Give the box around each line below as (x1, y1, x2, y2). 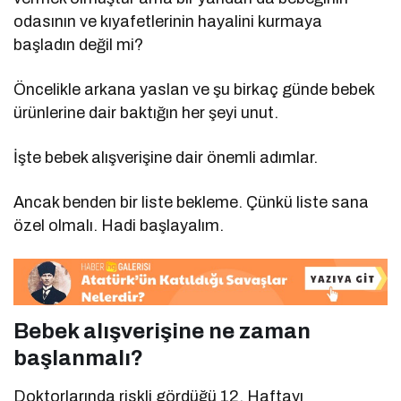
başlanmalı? (13, 346, 143, 371)
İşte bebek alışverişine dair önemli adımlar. (13, 148, 319, 166)
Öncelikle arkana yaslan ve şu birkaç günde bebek (13, 80, 375, 98)
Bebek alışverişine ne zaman (13, 320, 311, 344)
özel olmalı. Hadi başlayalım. (13, 216, 225, 235)
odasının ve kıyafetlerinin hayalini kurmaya (13, 12, 323, 30)
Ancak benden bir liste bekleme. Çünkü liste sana (13, 192, 370, 211)
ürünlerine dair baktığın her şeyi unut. (13, 103, 279, 122)
